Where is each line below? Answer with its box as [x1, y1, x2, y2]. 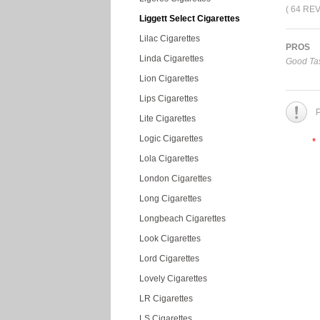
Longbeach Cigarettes [139, 214, 226, 224]
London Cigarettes [139, 174, 211, 184]
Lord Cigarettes [139, 254, 199, 264]
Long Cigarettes [139, 194, 201, 204]
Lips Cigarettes [139, 94, 198, 104]
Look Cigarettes [139, 234, 201, 244]
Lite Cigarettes [139, 114, 196, 124]
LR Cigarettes [139, 294, 193, 304]
